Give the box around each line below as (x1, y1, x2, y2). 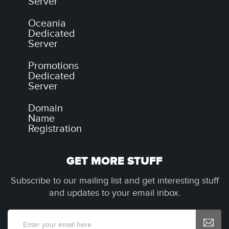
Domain (28, 102, 63, 114)
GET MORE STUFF (66, 154, 163, 168)
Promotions (28, 60, 79, 72)
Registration (28, 123, 82, 135)
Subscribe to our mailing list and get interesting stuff (10, 175, 219, 186)
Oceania (28, 17, 66, 30)
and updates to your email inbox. (49, 188, 180, 198)
